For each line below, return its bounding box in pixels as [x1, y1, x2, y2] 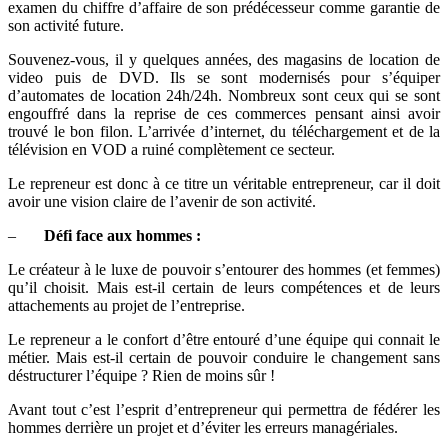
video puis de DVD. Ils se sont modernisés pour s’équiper [8, 68, 440, 86]
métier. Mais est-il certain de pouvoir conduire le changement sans [8, 348, 440, 366]
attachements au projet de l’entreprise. [8, 296, 245, 314]
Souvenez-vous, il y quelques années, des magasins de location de [8, 50, 440, 68]
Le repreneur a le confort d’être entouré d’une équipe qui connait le [8, 330, 440, 348]
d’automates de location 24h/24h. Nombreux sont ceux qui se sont [8, 86, 440, 104]
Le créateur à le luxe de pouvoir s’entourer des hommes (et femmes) [8, 260, 440, 278]
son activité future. [8, 16, 124, 34]
